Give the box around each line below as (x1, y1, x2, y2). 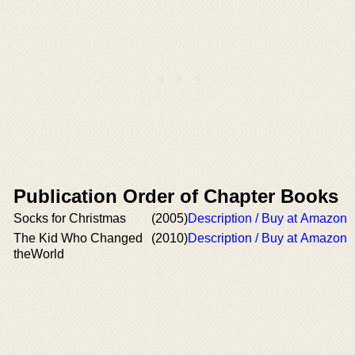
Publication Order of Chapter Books (13, 185, 338, 207)
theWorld (13, 247, 64, 261)
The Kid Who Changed (13, 231, 143, 245)
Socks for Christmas (13, 212, 126, 225)
